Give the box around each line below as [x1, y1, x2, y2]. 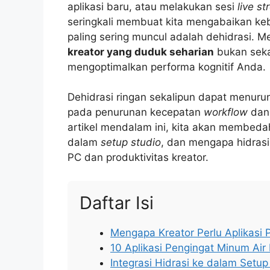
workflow [204, 106, 248, 119]
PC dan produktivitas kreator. [67, 151, 209, 164]
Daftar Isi [80, 192, 154, 213]
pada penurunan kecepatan [67, 106, 204, 119]
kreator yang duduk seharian [67, 45, 214, 58]
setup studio [101, 136, 161, 149]
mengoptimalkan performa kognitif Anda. [67, 60, 266, 73]
